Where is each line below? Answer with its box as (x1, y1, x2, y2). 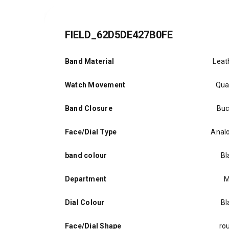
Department (65, 175, 107, 183)
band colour (65, 151, 107, 159)
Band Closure (65, 104, 112, 112)
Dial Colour (65, 198, 105, 207)
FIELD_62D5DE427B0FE (65, 29, 173, 41)
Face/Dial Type (65, 128, 117, 136)
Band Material (65, 57, 114, 65)
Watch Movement (65, 81, 126, 89)
